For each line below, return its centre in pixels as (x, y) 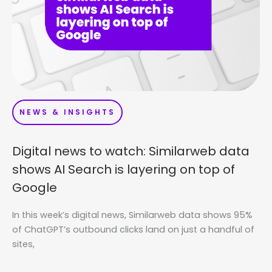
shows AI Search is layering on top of (124, 169)
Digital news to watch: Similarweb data (131, 151)
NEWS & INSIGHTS (67, 112)
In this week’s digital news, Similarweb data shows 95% (132, 215)
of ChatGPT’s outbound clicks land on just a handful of (133, 229)
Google (35, 188)
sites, (23, 244)
